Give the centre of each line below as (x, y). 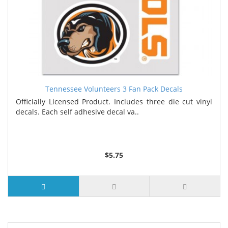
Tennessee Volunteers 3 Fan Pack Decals (114, 89)
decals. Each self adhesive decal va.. (77, 111)
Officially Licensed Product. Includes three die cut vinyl (114, 101)
